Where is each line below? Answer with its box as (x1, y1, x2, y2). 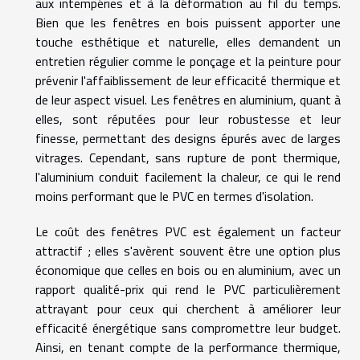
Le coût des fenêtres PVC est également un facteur (35, 222, 341, 242)
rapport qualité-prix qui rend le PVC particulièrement (35, 280, 341, 300)
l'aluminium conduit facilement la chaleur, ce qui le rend (35, 167, 341, 187)
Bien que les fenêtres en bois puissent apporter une (35, 13, 341, 33)
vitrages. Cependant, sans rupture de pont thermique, (35, 148, 341, 168)
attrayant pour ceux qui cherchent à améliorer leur (35, 299, 341, 319)
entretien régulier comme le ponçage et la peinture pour (35, 51, 341, 72)
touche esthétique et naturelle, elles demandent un (35, 32, 341, 52)
